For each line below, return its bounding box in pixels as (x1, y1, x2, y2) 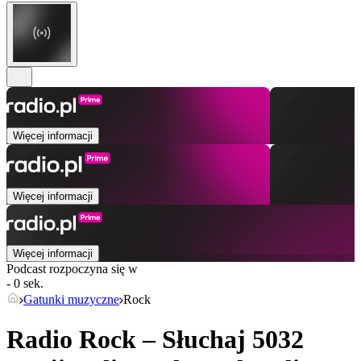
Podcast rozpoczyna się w (6, 262, 138, 276)
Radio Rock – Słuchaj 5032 (6, 324, 304, 354)
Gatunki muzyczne (23, 293, 119, 307)
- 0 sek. (6, 276, 44, 291)
